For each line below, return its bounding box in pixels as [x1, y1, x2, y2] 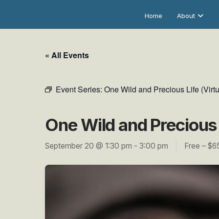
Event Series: [56, 84, 104, 95]
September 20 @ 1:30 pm [45, 141, 132, 151]
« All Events [45, 49, 89, 61]
